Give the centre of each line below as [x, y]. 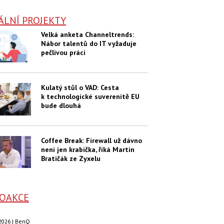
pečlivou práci [63, 52]
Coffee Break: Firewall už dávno [91, 140]
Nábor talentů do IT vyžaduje [88, 43]
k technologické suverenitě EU [90, 96]
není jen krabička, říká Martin [87, 149]
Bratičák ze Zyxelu [70, 158]
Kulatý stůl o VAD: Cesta [80, 87]
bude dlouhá [61, 105]
